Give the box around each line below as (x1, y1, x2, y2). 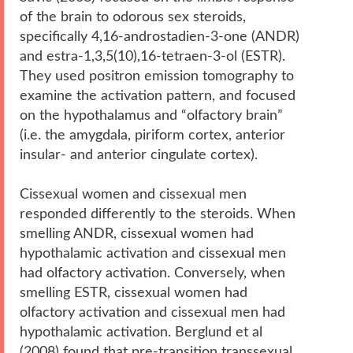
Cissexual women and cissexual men (20, 187, 247, 201)
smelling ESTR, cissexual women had (20, 285, 247, 299)
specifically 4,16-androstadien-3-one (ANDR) (20, 29, 299, 43)
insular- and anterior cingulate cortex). (20, 147, 258, 162)
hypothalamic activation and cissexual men (20, 246, 286, 260)
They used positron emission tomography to (20, 69, 294, 83)
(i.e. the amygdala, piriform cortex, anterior (20, 128, 285, 142)
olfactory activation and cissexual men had (20, 305, 285, 319)
